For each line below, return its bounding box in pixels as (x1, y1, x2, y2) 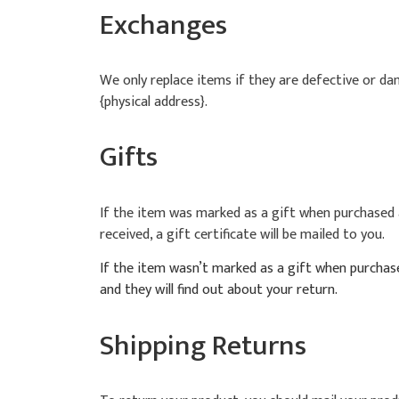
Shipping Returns (100, 322, 306, 370)
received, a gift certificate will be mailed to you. (100, 222, 385, 247)
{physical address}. (100, 90, 208, 115)
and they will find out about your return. (100, 278, 338, 303)
